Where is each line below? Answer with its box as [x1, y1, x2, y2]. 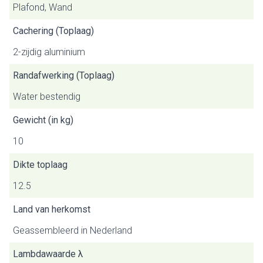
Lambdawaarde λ [13, 248, 83, 259]
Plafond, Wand [13, 2, 72, 13]
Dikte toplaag [13, 159, 68, 170]
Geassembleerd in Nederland [13, 225, 132, 236]
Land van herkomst [13, 204, 90, 215]
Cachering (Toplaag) [13, 25, 94, 36]
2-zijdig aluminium [13, 46, 85, 58]
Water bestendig [13, 91, 80, 102]
